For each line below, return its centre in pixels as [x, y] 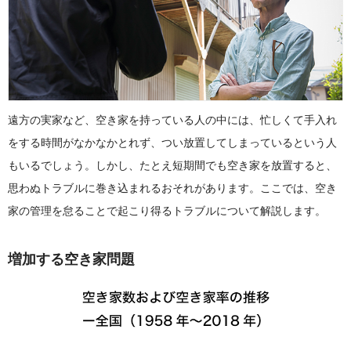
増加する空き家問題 [71, 259]
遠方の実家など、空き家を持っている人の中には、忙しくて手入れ [172, 119]
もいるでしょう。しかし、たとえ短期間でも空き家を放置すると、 [172, 165]
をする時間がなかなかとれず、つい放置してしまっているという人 [172, 142]
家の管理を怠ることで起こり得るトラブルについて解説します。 [167, 210]
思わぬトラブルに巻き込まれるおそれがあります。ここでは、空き [172, 188]
